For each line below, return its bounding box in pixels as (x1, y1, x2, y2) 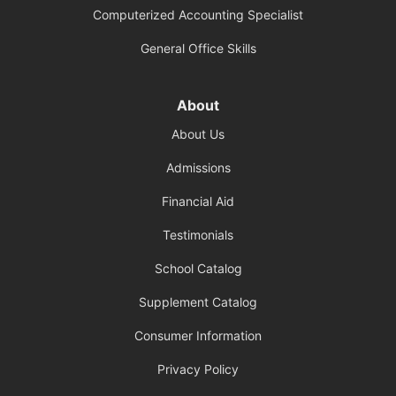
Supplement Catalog (139, 293, 257, 309)
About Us (171, 126, 225, 141)
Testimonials (163, 226, 233, 242)
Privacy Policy (157, 361, 239, 377)
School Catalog (154, 260, 242, 276)
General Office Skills (140, 40, 256, 56)
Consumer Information (134, 327, 262, 343)
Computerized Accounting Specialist (93, 6, 303, 22)
